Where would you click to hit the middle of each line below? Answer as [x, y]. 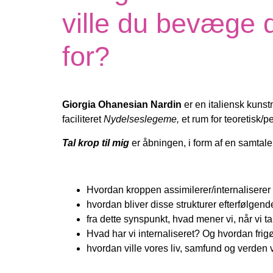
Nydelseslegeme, [141, 119]
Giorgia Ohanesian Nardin [122, 105]
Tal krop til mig [96, 143]
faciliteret [83, 119]
